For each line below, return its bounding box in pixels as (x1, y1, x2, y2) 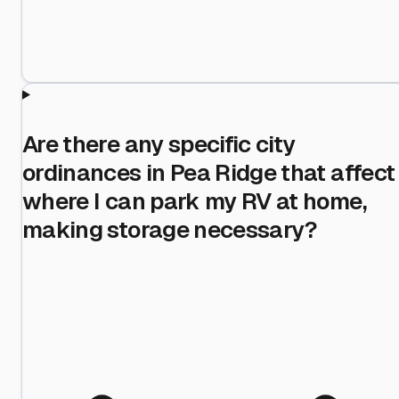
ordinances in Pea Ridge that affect (22, 157, 395, 188)
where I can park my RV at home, (22, 185, 366, 216)
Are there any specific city (22, 128, 296, 159)
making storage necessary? (22, 214, 318, 245)
